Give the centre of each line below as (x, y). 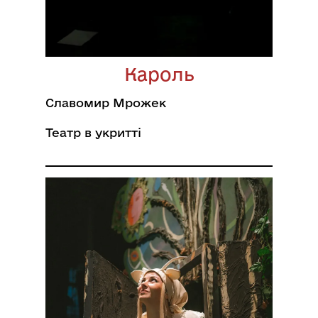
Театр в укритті (93, 132)
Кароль (159, 74)
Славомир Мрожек (106, 103)
